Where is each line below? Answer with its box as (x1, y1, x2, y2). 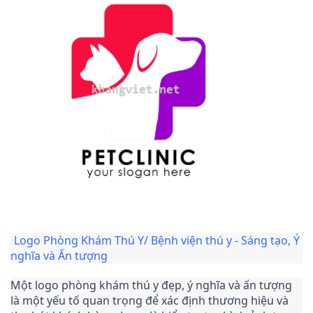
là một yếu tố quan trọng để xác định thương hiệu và (10, 292, 289, 308)
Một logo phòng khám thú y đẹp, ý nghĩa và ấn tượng (10, 277, 292, 293)
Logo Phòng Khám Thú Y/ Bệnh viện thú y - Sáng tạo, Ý (14, 232, 300, 248)
